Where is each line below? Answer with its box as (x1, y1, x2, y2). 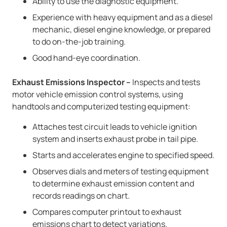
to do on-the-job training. (32, 36, 126, 47)
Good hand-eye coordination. (32, 52, 140, 63)
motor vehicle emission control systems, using (12, 89, 183, 100)
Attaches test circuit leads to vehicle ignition (32, 121, 197, 132)
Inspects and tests (131, 77, 200, 88)
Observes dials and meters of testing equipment (32, 166, 209, 177)
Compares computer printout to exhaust (32, 206, 181, 217)
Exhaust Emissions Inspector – (12, 77, 131, 88)
